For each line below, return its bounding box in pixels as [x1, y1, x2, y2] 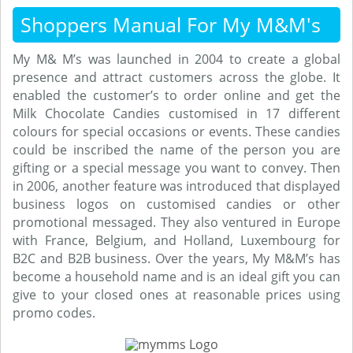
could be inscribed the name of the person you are [13, 141, 340, 158]
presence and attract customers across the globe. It [13, 69, 340, 86]
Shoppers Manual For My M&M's [20, 11, 321, 38]
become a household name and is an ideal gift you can [13, 268, 340, 285]
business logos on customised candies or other [13, 195, 340, 213]
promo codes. [13, 304, 95, 321]
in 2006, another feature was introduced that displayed [13, 177, 340, 195]
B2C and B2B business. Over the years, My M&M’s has [13, 250, 340, 267]
